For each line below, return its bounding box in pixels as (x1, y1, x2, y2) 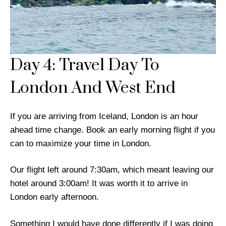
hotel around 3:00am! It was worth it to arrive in (10, 179, 188, 189)
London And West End (10, 77, 176, 98)
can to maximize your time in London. (10, 138, 151, 148)
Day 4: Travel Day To (10, 54, 159, 76)
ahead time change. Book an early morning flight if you (10, 125, 215, 135)
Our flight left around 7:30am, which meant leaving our (10, 165, 214, 175)
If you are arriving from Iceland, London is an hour (10, 111, 198, 121)
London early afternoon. (10, 192, 99, 202)
